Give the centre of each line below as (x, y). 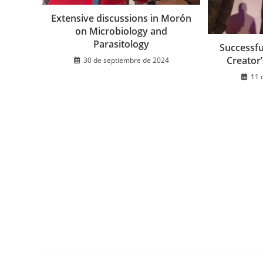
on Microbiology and (122, 31)
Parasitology (122, 44)
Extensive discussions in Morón (122, 18)
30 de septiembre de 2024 (126, 60)
